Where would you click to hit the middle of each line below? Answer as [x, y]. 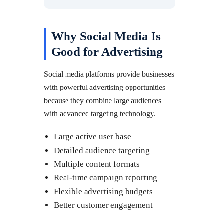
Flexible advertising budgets [103, 191]
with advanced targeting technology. [100, 113]
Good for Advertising [107, 51]
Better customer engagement [103, 205]
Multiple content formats [97, 164]
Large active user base [92, 136]
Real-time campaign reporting [106, 177]
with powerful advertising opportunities [105, 87]
